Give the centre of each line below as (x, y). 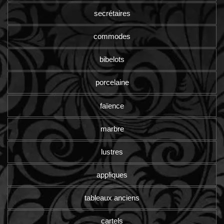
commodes (112, 36)
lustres (112, 151)
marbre (112, 128)
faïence (112, 105)
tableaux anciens (112, 197)
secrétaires (112, 13)
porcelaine (112, 82)
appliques (112, 174)
